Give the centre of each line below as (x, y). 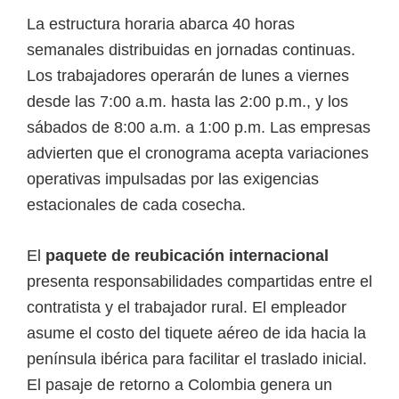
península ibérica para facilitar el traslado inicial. (197, 358)
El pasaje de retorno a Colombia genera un (179, 384)
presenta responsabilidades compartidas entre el (199, 281)
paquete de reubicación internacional (185, 255)
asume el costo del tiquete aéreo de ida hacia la (196, 333)
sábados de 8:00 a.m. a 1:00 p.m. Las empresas (199, 127)
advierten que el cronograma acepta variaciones (198, 153)
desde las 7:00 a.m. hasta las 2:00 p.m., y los (187, 101)
